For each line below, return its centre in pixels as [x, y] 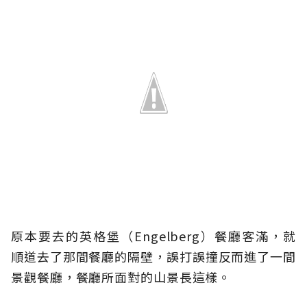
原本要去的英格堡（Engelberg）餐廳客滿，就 [153, 236]
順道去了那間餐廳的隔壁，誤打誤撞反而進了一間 [153, 257]
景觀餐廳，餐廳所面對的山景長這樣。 [121, 277]
